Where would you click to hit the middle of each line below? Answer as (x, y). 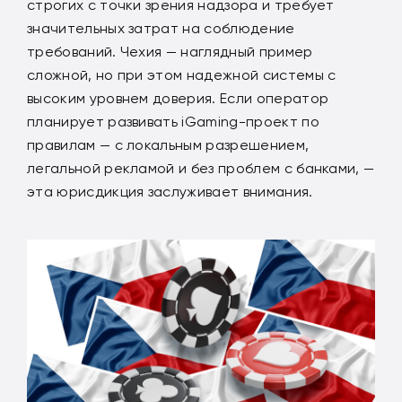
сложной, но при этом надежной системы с (182, 75)
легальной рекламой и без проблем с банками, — (201, 168)
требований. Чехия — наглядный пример (170, 52)
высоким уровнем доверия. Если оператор (178, 98)
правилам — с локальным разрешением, (168, 145)
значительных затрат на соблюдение (161, 28)
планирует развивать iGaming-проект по (173, 122)
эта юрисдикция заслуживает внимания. (170, 192)
